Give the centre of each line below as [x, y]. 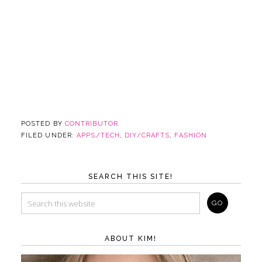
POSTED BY [43, 124]
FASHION [191, 136]
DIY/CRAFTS [147, 136]
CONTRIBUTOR [91, 124]
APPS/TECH [99, 136]
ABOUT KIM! [131, 239]
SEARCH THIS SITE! [131, 177]
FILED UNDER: [49, 136]
